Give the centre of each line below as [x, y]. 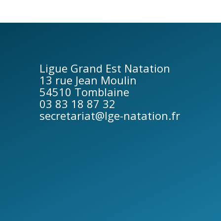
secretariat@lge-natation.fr [110, 115]
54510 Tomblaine [84, 92]
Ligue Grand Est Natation [105, 68]
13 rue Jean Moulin [88, 80]
